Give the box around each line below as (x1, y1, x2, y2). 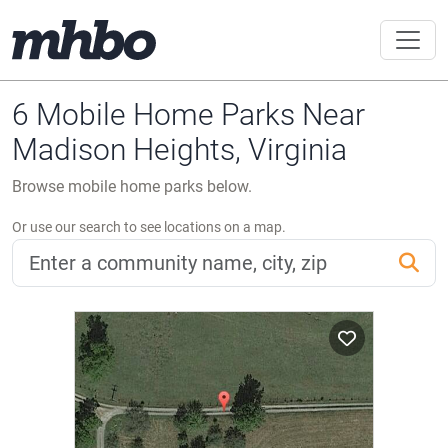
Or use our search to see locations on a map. (12, 219, 286, 235)
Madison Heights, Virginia (12, 132, 347, 167)
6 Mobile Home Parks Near (12, 97, 365, 132)
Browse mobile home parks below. (12, 177, 252, 196)
